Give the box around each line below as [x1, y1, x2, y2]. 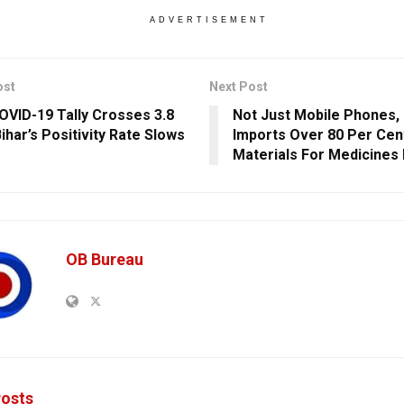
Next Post [208, 79, 268, 95]
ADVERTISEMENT [149, 15, 269, 25]
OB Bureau [66, 250, 143, 270]
